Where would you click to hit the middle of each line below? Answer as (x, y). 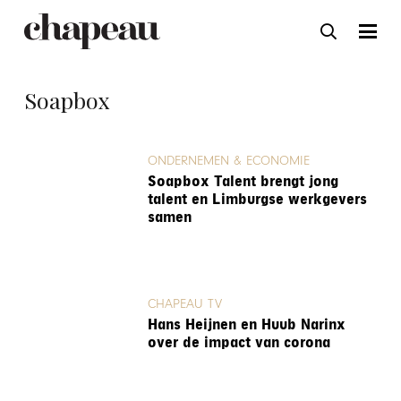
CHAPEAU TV (184, 304)
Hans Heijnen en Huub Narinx (246, 324)
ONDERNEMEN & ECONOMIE (228, 161)
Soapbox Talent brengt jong (243, 181)
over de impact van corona (239, 342)
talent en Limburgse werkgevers (257, 199)
